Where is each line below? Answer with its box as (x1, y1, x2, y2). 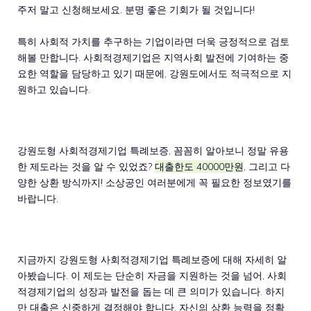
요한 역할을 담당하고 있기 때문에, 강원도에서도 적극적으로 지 (17, 67, 292, 80)
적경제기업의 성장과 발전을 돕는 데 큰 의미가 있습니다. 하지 (17, 285, 285, 298)
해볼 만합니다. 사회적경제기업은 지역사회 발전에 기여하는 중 (17, 51, 289, 64)
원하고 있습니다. (17, 83, 90, 96)
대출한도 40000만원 (155, 160, 244, 173)
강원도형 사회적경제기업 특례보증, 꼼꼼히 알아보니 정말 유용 (17, 144, 289, 157)
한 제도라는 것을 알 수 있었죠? (17, 160, 155, 173)
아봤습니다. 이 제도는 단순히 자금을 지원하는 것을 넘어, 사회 (17, 269, 287, 282)
